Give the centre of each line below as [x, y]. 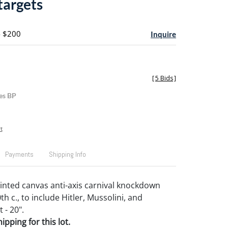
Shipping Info [67, 154]
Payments [19, 154]
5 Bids [164, 78]
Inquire [163, 34]
